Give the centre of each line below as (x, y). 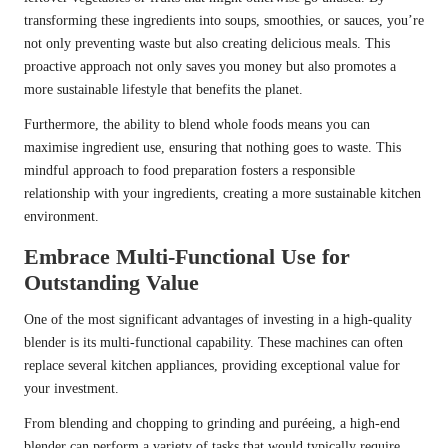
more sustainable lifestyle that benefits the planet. (163, 90)
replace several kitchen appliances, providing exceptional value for (212, 366)
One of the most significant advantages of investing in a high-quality (218, 320)
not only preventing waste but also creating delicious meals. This (207, 44)
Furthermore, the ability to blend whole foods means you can (197, 125)
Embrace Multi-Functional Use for (187, 257)
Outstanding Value (111, 283)
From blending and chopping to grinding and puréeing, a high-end (212, 424)
